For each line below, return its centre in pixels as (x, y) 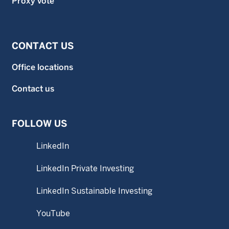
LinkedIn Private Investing (85, 168)
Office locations (42, 67)
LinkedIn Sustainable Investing (94, 191)
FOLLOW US (39, 123)
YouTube (53, 213)
